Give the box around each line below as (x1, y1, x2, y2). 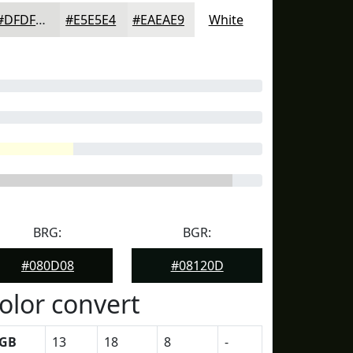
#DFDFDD (35, 11, 46, 28)
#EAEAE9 (132, 11, 184, 28)
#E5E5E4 (65, 11, 117, 28)
